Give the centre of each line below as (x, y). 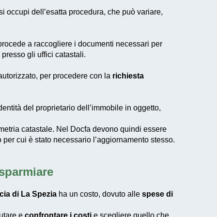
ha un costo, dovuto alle (99, 194)
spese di (157, 194)
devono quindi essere (129, 129)
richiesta (128, 76)
